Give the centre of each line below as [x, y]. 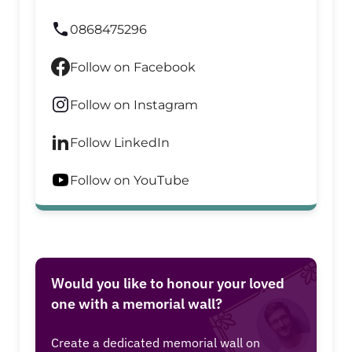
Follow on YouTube [130, 180]
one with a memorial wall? [137, 304]
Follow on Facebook [133, 67]
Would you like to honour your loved [168, 284]
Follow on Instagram [134, 104]
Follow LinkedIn [120, 142]
